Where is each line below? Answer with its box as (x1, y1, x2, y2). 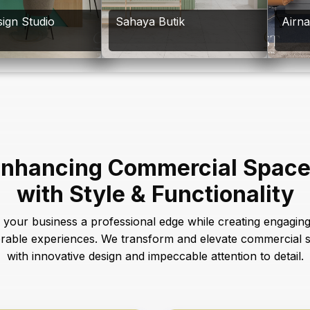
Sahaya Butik (116, 14, 185, 28)
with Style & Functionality (16, 180, 294, 208)
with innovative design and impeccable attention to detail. (6, 248, 304, 263)
